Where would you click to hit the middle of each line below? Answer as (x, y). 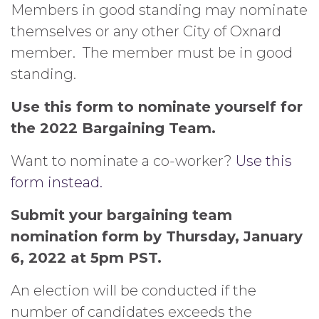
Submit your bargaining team (121, 215)
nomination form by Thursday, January (157, 236)
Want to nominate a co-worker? (123, 161)
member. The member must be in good (152, 52)
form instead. (57, 182)
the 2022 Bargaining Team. (113, 128)
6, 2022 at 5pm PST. (86, 257)
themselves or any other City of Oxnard (146, 31)
